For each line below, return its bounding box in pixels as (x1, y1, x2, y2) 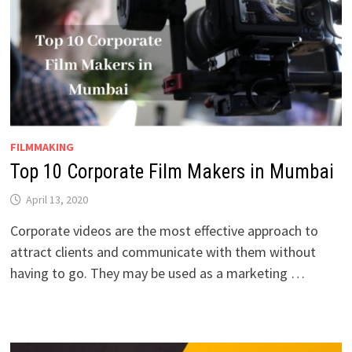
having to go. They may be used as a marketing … (9, 263, 305, 282)
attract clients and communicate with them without (9, 242, 316, 261)
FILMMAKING (9, 139, 74, 154)
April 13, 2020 (25, 192, 88, 207)
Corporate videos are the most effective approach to (9, 221, 318, 240)
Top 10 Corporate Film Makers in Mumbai (9, 159, 334, 183)
